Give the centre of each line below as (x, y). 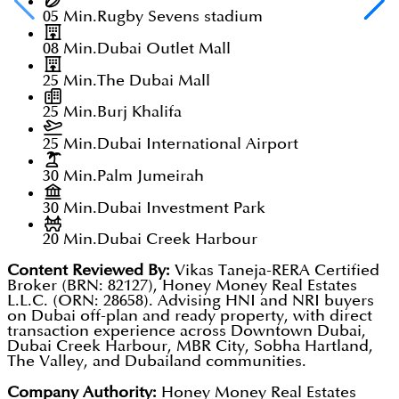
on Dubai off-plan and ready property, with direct (190, 316)
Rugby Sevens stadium (180, 17)
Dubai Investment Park (181, 208)
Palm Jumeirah (151, 175)
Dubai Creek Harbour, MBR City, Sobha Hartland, (190, 346)
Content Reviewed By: (89, 271)
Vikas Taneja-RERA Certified (275, 271)
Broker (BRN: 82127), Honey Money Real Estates (182, 286)
